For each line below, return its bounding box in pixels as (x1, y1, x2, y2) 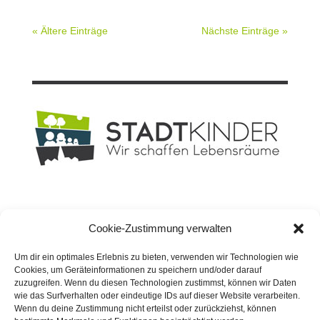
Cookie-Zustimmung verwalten (89, 222, 231, 234)
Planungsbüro (31, 213, 98, 225)
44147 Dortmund (31, 262, 109, 274)
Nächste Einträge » (201, 24, 289, 36)
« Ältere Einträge (31, 24, 108, 36)
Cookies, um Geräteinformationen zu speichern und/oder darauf (14, 265, 261, 275)
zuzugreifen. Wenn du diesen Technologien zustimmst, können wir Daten (14, 278, 296, 288)
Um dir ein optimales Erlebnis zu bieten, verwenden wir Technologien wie (14, 252, 299, 262)
